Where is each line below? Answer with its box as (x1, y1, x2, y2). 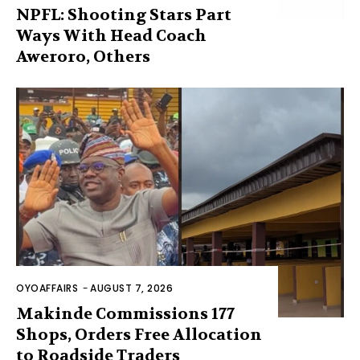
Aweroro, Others (16, 46, 150, 67)
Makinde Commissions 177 (16, 303, 235, 324)
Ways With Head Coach (16, 25, 207, 46)
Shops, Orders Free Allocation (16, 324, 262, 345)
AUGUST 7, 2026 (90, 280, 173, 295)
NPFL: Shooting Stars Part (16, 4, 231, 25)
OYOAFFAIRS (16, 280, 78, 295)
